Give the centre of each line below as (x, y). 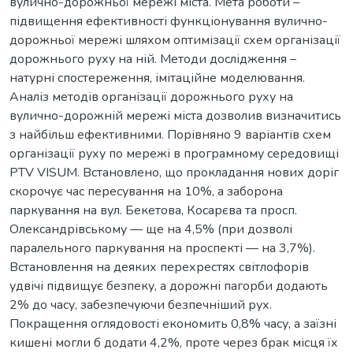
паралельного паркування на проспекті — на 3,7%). (162, 248)
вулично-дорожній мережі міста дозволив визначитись (175, 115)
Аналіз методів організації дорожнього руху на (151, 97)
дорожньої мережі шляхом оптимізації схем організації (175, 40)
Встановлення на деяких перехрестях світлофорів (159, 267)
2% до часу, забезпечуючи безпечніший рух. (141, 305)
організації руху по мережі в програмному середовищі (174, 153)
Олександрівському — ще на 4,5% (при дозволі (151, 229)
